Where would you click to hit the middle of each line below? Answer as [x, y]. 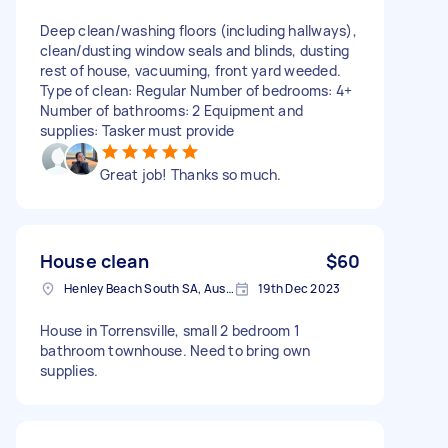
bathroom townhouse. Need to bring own [175, 350]
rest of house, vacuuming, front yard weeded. [190, 70]
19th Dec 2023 [299, 288]
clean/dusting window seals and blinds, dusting [195, 50]
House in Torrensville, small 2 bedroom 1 [170, 330]
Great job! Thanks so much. [191, 174]
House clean [94, 260]
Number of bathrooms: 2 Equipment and [171, 110]
